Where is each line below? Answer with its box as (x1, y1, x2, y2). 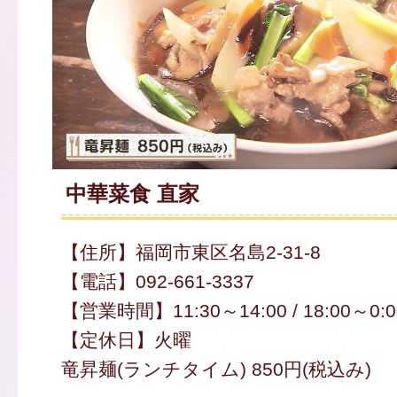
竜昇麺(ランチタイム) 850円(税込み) (60, 359, 371, 380)
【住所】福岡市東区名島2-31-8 (60, 242, 321, 263)
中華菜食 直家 (65, 183, 199, 206)
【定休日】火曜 (60, 330, 191, 351)
